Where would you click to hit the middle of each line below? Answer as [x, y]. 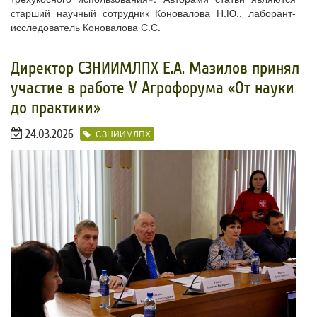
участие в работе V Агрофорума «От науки [152, 88]
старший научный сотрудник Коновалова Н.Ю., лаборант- [153, 13]
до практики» [56, 108]
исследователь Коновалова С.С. [86, 27]
